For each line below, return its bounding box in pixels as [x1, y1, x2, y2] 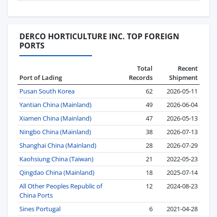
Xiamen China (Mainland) [19, 113, 92, 123]
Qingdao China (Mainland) [19, 168, 94, 177]
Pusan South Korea [19, 86, 75, 95]
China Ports [19, 190, 53, 200]
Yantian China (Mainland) [19, 100, 92, 109]
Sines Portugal [19, 204, 61, 213]
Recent [178, 63, 198, 73]
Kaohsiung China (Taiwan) [19, 154, 93, 163]
